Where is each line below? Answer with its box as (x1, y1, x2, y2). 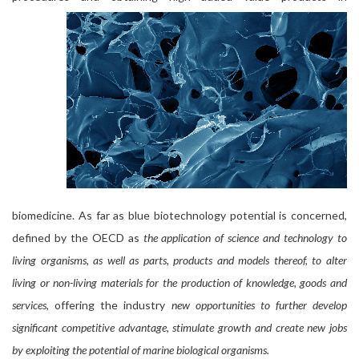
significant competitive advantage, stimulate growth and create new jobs (12, 321, 347, 334)
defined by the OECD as (12, 231, 143, 244)
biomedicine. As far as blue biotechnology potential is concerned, (12, 208, 347, 222)
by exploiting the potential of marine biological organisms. (12, 343, 269, 357)
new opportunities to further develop (171, 298, 347, 312)
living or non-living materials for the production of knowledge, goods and (12, 276, 347, 289)
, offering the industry (46, 298, 171, 312)
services (12, 298, 46, 312)
